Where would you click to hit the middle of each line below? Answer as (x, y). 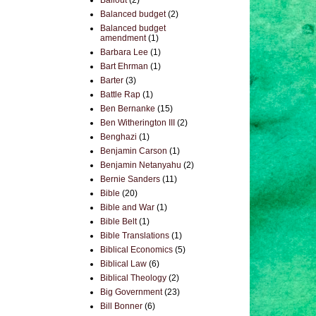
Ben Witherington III (138, 123)
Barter (112, 80)
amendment (123, 38)
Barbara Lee (124, 52)
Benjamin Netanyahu (141, 165)
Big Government (131, 292)
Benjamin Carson (134, 151)
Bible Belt (119, 221)
